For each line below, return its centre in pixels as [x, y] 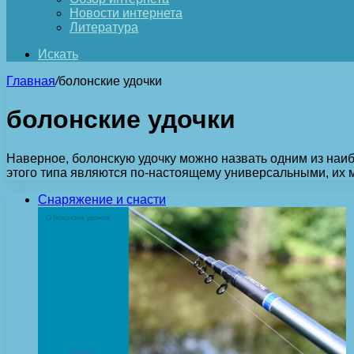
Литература [104, 27]
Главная [31, 81]
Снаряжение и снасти [102, 199]
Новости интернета [126, 13]
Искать [58, 54]
